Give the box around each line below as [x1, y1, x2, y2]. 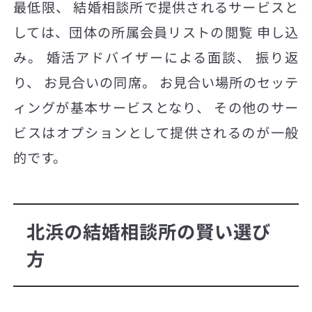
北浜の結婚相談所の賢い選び [26, 218, 271, 245]
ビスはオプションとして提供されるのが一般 [13, 123, 299, 143]
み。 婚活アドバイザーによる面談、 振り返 [13, 47, 299, 68]
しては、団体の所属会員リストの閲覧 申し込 [13, 22, 299, 42]
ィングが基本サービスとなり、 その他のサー [13, 97, 299, 118]
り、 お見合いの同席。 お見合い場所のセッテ [13, 72, 299, 93]
